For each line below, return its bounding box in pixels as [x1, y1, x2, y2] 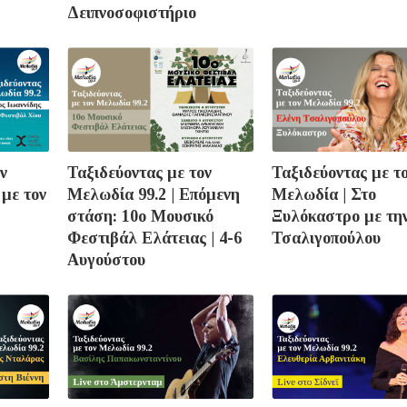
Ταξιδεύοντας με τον [67, 164, 212, 183]
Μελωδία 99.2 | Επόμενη [67, 185, 240, 204]
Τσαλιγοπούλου [272, 229, 381, 248]
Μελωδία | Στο [272, 185, 376, 204]
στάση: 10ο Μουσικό [67, 207, 213, 226]
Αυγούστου [67, 251, 145, 270]
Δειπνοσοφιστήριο [67, 4, 196, 23]
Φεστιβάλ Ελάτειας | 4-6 [67, 229, 242, 248]
